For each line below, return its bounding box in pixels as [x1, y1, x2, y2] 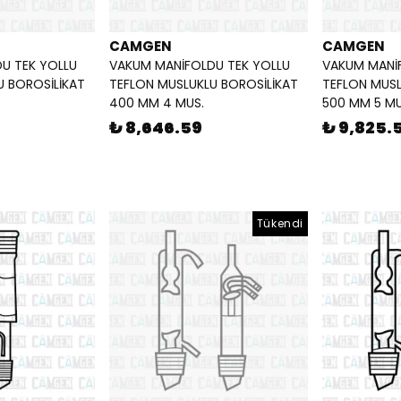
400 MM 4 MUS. [109, 94, 204, 113]
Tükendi [256, 216, 303, 232]
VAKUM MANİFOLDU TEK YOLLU [109, 56, 290, 75]
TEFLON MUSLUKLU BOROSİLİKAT [109, 75, 298, 94]
